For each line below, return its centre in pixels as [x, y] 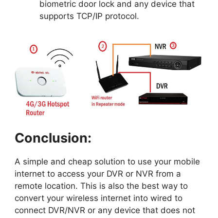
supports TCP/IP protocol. [89, 16]
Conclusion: [53, 138]
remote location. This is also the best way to [101, 186]
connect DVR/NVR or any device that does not [105, 210]
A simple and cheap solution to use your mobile [107, 161]
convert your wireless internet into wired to [99, 198]
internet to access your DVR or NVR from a [98, 173]
